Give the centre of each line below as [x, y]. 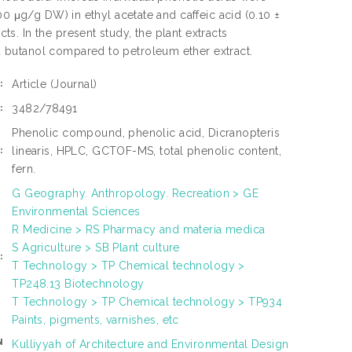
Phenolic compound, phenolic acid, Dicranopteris [146, 133]
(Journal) [73, 84]
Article [31, 84]
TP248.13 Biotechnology [78, 284]
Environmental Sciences [76, 212]
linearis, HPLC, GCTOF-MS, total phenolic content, [147, 151]
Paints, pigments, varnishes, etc [95, 320]
